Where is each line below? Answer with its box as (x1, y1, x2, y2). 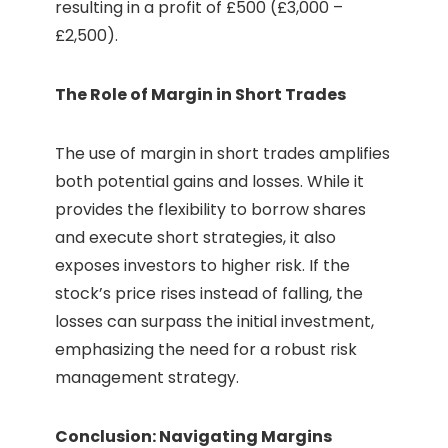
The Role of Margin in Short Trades (55, 83, 346, 107)
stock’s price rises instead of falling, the (55, 282, 363, 306)
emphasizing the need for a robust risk (55, 338, 357, 362)
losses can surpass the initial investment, (55, 310, 374, 334)
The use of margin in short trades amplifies (55, 142, 390, 166)
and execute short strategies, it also (55, 226, 336, 250)
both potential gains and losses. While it (55, 170, 364, 194)
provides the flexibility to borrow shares (55, 198, 366, 222)
